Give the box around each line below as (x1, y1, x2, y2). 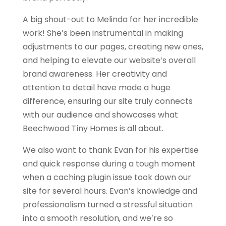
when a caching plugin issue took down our (22, 171, 191, 183)
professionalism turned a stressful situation (22, 198, 193, 210)
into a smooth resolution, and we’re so (22, 212, 173, 224)
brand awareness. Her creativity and (22, 68, 167, 80)
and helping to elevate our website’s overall (22, 54, 196, 66)
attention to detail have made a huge (22, 81, 171, 93)
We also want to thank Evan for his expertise (22, 144, 199, 156)
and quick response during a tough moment (22, 157, 196, 169)
